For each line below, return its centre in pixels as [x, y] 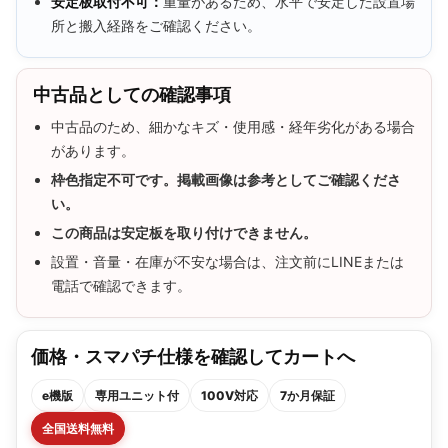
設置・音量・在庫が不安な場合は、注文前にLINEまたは [227, 261]
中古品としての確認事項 [132, 94]
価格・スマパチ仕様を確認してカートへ [193, 356]
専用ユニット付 [137, 395]
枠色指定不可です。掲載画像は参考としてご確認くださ [226, 179]
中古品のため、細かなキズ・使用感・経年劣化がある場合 [233, 126]
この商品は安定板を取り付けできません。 [184, 232]
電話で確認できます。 [121, 285]
